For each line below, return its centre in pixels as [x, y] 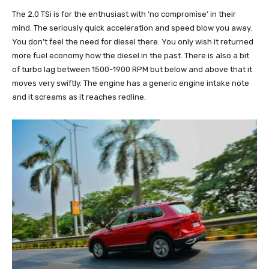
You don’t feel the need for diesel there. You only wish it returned [133, 41]
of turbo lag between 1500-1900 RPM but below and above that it [132, 69]
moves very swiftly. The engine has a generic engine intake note [131, 83]
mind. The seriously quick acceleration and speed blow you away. [132, 28]
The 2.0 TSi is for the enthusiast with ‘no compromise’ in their [124, 14]
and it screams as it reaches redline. [79, 97]
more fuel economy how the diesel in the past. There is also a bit [131, 55]
